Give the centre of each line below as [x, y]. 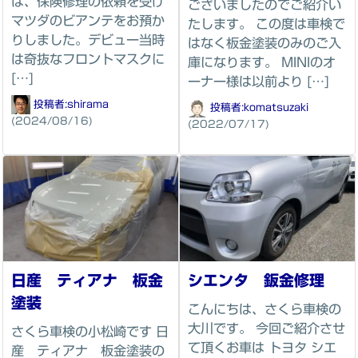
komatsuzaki [276, 107]
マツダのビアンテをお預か [88, 21]
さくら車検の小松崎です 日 [90, 331]
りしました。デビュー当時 [88, 40]
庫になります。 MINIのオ [262, 63]
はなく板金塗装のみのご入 [265, 44]
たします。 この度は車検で [267, 24]
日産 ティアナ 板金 [87, 280]
